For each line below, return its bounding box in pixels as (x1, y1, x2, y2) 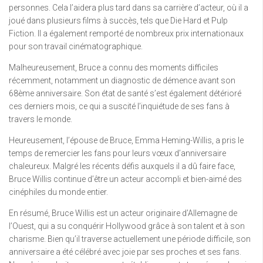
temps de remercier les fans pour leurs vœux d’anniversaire (9, 149, 226, 159)
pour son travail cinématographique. (9, 42, 143, 52)
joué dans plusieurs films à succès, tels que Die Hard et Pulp (9, 16, 228, 26)
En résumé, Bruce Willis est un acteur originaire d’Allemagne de (9, 208, 237, 218)
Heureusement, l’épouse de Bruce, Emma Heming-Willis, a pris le (9, 136, 244, 146)
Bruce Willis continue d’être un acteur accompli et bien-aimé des (9, 174, 242, 184)
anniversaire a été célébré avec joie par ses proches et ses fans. (9, 247, 241, 257)
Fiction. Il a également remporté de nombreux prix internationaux (9, 29, 244, 39)
